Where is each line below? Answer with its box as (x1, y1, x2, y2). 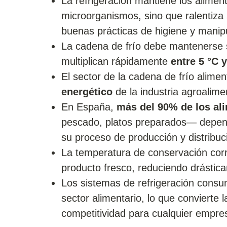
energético (61, 86, 112, 98)
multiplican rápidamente (61, 56, 171, 67)
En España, (61, 101, 117, 113)
